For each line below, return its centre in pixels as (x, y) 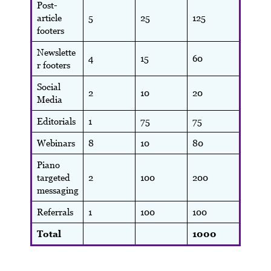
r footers (53, 65)
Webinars (56, 143)
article (49, 18)
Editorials (56, 121)
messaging (57, 190)
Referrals (55, 212)
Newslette (56, 52)
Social (48, 87)
